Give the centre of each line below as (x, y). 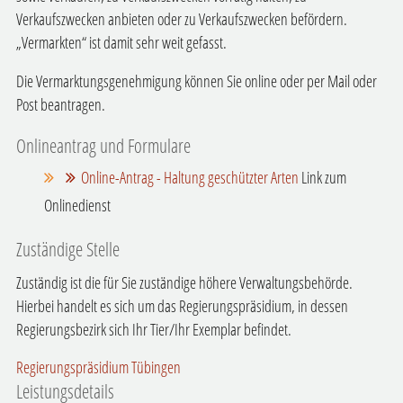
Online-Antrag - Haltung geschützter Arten (189, 178)
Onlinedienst (78, 206)
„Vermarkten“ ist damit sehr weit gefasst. (121, 42)
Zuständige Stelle (67, 248)
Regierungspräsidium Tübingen (98, 367)
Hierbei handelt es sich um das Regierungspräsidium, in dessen (182, 305)
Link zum (323, 178)
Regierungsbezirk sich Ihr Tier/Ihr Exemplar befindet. (153, 329)
